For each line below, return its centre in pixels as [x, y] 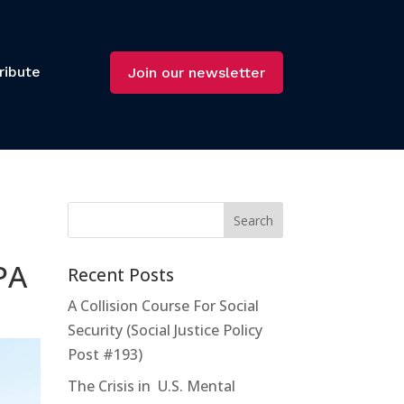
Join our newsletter [196, 72]
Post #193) [105, 354]
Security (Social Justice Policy [165, 330]
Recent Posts [120, 275]
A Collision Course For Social [163, 305]
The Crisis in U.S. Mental [151, 386]
